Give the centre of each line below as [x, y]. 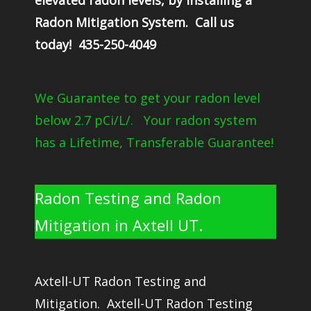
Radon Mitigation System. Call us [134, 22]
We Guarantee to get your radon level [148, 98]
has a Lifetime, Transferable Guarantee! [154, 142]
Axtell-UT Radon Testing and [120, 281]
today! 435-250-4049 [95, 44]
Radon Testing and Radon [128, 198]
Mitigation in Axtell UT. [119, 225]
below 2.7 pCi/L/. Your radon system [146, 120]
